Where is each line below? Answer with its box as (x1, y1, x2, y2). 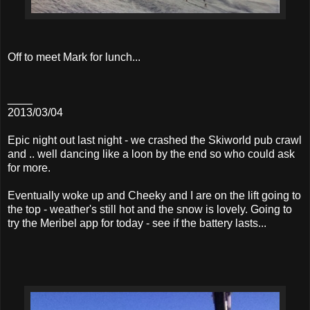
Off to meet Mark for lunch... (8, 51, 140, 63)
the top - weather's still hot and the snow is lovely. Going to (8, 203, 292, 215)
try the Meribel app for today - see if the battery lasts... (8, 217, 266, 229)
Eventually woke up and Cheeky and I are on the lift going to (8, 189, 301, 201)
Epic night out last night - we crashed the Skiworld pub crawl (8, 134, 302, 146)
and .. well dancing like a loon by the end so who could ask (8, 147, 295, 160)
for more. (8, 161, 51, 174)
